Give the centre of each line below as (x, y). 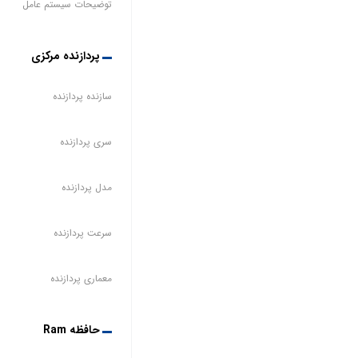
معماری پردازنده (81, 278)
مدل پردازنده (86, 187)
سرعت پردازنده (82, 233)
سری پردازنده (86, 141)
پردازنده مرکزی (65, 56)
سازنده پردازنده (82, 96)
